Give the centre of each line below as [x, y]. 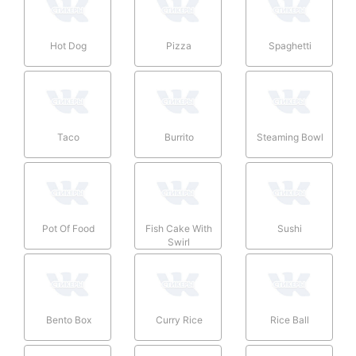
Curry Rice [179, 319]
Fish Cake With [179, 228]
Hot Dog [68, 45]
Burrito [179, 137]
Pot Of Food [68, 228]
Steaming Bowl [290, 137]
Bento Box [68, 319]
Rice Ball [290, 319]
